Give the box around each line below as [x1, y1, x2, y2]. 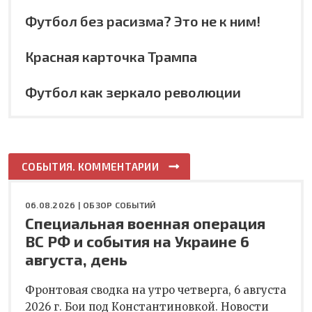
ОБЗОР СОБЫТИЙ [83, 199, 156, 210]
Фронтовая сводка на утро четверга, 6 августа [25, 283, 286, 297]
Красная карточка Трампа [25, 47, 197, 65]
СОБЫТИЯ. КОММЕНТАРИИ [22, 159, 159, 173]
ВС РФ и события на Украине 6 [25, 231, 249, 250]
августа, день [25, 249, 127, 268]
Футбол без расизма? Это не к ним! [25, 12, 260, 29]
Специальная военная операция [25, 213, 265, 232]
